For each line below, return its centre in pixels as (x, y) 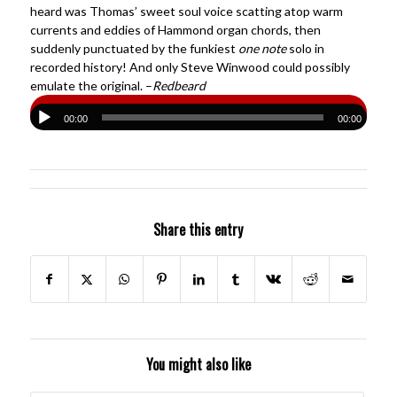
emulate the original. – (91, 85)
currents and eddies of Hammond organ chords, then (175, 29)
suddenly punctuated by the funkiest (134, 48)
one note (262, 48)
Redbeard (179, 85)
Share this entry (198, 229)
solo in (305, 48)
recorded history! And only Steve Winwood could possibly (190, 66)
